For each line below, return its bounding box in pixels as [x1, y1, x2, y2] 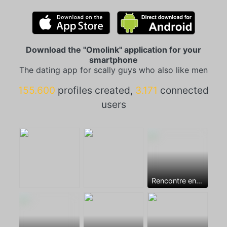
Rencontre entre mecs [196, 176, 203, 185]
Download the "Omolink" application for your [26, 45, 201, 55]
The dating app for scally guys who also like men [19, 65, 208, 75]
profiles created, [55, 84, 135, 96]
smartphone [89, 55, 138, 65]
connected [158, 84, 209, 96]
